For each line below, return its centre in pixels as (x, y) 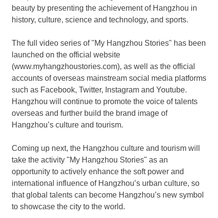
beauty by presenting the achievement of (82, 8)
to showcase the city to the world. (68, 206)
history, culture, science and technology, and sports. (100, 19)
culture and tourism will (159, 148)
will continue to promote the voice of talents (123, 101)
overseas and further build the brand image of (90, 113)
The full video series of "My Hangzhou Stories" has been (109, 43)
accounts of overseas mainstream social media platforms (109, 78)
